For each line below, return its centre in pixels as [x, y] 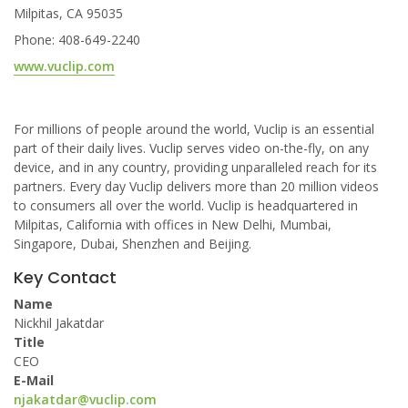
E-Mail [34, 380]
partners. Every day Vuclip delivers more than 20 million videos [196, 186]
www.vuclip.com [64, 66]
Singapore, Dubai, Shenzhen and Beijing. [133, 244]
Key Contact [65, 277]
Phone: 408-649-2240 [77, 40]
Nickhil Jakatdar [59, 323]
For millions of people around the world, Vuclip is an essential [194, 129]
